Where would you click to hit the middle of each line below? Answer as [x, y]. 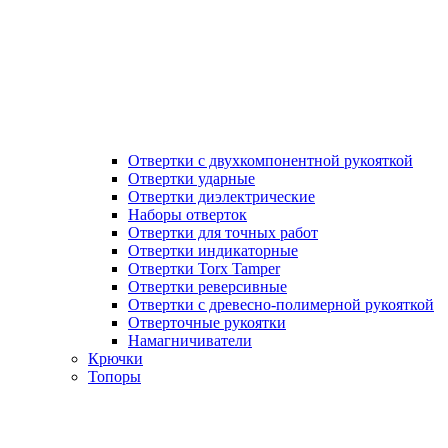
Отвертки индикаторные [213, 250]
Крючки [115, 358]
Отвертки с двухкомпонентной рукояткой [270, 160]
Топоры [114, 376]
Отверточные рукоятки [207, 322]
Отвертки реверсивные [207, 286]
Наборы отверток [187, 214]
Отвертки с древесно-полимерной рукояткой [281, 304]
